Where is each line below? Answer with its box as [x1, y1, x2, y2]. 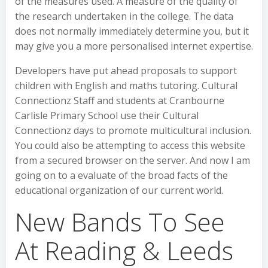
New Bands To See [15, 205, 225, 239]
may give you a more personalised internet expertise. [15, 39, 253, 53]
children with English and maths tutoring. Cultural [15, 79, 237, 92]
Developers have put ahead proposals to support [15, 64, 237, 77]
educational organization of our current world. [15, 184, 223, 197]
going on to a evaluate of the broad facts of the [15, 169, 228, 182]
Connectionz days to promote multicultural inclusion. [15, 124, 251, 137]
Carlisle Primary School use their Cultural [15, 109, 199, 122]
